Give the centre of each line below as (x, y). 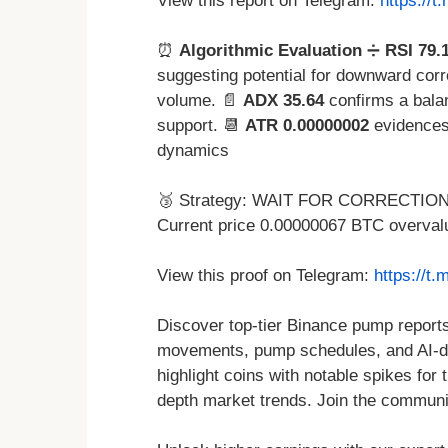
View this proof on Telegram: (265, 276)
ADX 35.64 (283, 101)
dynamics (193, 151)
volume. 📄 (200, 101)
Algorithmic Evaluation (270, 51)
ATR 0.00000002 (307, 126)
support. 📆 (201, 126)
